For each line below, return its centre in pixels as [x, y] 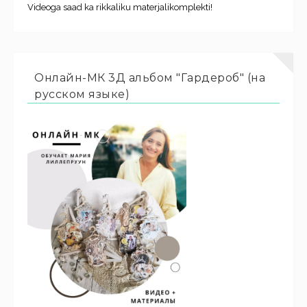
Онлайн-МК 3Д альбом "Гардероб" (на [150, 77]
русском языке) [82, 94]
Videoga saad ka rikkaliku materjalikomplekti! [120, 7]
